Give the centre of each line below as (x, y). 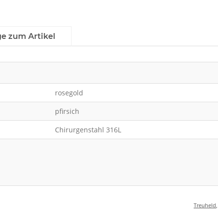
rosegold (69, 93)
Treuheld (205, 205)
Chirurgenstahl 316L (88, 130)
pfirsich (67, 111)
